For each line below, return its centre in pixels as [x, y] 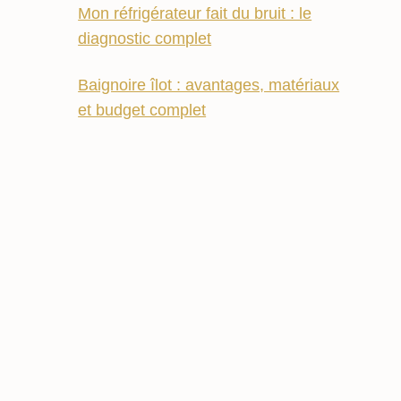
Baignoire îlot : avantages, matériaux [209, 85]
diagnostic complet [145, 39]
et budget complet [142, 111]
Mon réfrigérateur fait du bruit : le [195, 14]
